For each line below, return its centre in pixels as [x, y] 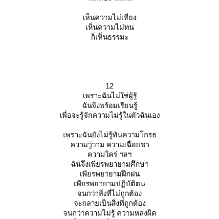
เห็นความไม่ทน [109, 27]
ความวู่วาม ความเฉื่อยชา [109, 145]
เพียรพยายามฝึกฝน [109, 174]
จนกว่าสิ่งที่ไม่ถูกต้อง [109, 194]
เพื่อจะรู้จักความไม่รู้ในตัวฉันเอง [109, 115]
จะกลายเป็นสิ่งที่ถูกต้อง [109, 203]
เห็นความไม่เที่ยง [109, 18]
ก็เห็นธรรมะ [109, 37]
